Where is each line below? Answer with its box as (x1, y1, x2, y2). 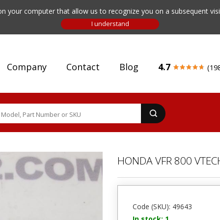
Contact (66, 61, 100, 73)
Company (7, 61, 47, 73)
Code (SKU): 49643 (133, 202, 192, 211)
